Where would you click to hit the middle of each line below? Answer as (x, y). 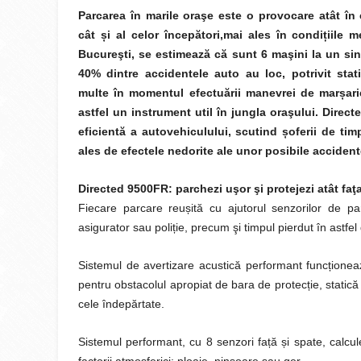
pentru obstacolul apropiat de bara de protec (193, 284)
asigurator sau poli (125, 227)
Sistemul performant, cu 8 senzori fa (173, 342)
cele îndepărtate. (121, 304)
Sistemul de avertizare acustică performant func (203, 265)
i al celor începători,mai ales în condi (215, 35)
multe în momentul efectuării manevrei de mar (209, 93)
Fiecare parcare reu (132, 208)
